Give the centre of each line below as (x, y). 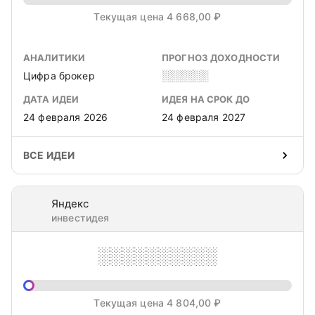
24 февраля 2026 (66, 117)
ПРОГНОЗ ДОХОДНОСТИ (221, 58)
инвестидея (81, 218)
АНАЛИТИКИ (54, 58)
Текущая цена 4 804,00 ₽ (157, 303)
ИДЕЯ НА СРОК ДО (206, 99)
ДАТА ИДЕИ (51, 99)
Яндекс (70, 204)
